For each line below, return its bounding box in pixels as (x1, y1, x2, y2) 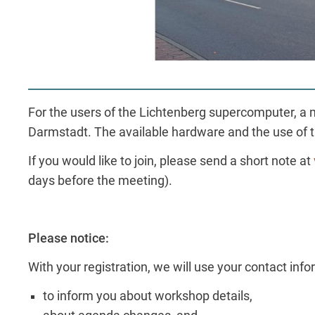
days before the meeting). (28, 173, 172, 188)
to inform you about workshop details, (43, 289, 259, 304)
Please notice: (28, 231, 109, 246)
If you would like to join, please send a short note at (28, 153, 314, 168)
